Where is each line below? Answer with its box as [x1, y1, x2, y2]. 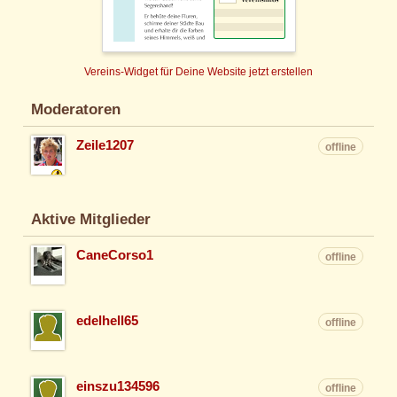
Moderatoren [31, 100, 121, 118]
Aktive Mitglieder [31, 210, 151, 228]
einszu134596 [76, 379, 160, 394]
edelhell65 [76, 314, 139, 329]
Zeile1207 [76, 138, 135, 153]
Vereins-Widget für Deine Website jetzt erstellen [84, 65, 313, 78]
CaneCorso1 [76, 248, 154, 263]
